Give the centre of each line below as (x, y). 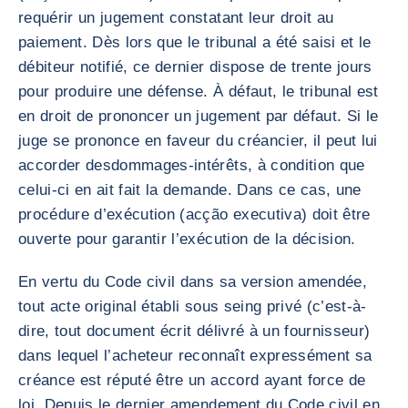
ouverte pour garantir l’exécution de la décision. (187, 239)
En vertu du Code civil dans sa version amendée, (193, 282)
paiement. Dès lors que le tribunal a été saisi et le (195, 42)
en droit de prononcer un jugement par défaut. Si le (199, 116)
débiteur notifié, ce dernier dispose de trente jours (195, 67)
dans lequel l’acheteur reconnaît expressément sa (195, 356)
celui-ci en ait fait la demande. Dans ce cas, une (190, 190)
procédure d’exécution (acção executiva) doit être (194, 214)
